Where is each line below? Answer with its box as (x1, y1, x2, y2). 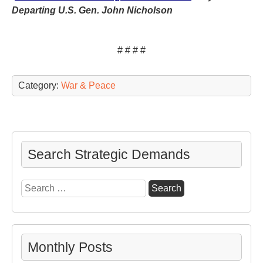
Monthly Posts (28, 239, 113, 255)
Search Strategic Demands (28, 146, 190, 162)
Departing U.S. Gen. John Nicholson (12, 5, 173, 15)
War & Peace (61, 80, 116, 90)
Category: (18, 80, 61, 90)
